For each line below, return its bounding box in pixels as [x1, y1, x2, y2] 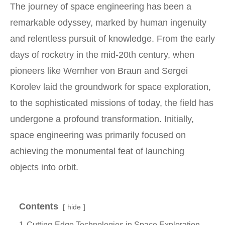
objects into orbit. [10, 162, 78, 172]
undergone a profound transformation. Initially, [10, 114, 194, 124]
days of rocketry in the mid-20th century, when [10, 49, 194, 60]
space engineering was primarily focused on [10, 130, 186, 140]
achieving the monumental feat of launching [10, 146, 184, 156]
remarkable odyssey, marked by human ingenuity [10, 17, 206, 28]
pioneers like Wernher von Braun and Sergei [10, 65, 188, 76]
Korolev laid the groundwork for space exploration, [10, 81, 211, 92]
